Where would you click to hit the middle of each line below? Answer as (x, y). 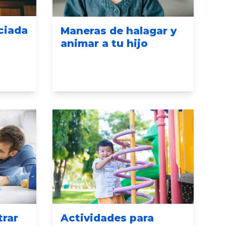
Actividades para (107, 218)
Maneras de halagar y (118, 31)
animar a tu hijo (104, 44)
